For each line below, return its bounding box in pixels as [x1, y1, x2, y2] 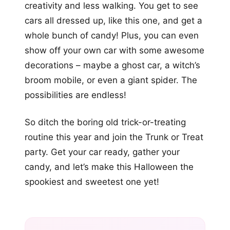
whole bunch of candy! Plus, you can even [25, 30, 199, 41]
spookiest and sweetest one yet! [25, 177, 159, 187]
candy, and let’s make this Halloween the [25, 162, 194, 172]
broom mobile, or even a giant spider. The [25, 75, 197, 86]
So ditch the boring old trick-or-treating [25, 117, 186, 128]
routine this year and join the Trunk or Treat [25, 132, 203, 143]
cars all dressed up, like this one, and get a [25, 15, 202, 26]
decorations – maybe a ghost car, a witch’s [25, 60, 200, 71]
